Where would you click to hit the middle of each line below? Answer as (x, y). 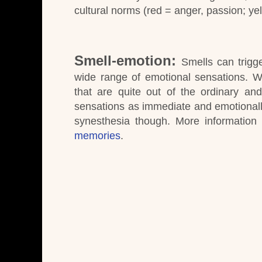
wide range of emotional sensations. (161, 77)
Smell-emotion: (125, 61)
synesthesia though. (122, 121)
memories (97, 136)
